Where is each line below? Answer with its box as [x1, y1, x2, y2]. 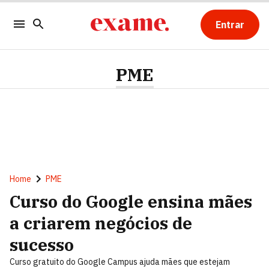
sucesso [10, 234, 74, 256]
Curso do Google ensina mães [10, 190, 252, 213]
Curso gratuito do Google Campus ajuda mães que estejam [10, 256, 230, 267]
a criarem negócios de [10, 212, 192, 234]
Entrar [215, 19, 244, 31]
